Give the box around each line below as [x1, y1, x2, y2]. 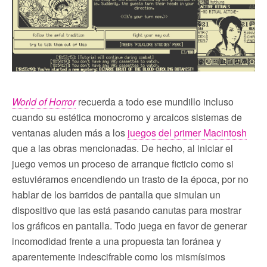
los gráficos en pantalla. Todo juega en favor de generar [12, 218, 247, 232]
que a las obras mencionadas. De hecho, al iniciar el [12, 141, 233, 155]
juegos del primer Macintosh [128, 125, 247, 139]
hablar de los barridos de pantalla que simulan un [12, 187, 221, 201]
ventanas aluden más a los [12, 125, 128, 139]
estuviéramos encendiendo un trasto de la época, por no [12, 172, 249, 186]
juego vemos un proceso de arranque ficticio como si [12, 156, 234, 170]
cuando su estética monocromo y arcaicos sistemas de [12, 110, 242, 124]
